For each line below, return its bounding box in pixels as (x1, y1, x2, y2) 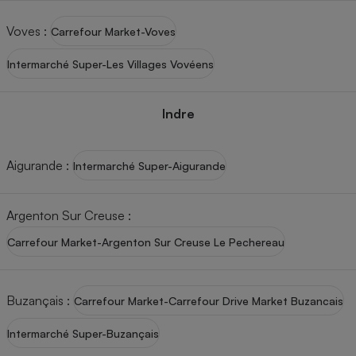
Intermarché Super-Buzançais (7, 326, 159, 340)
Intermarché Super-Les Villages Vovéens (7, 56, 214, 71)
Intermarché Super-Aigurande (73, 158, 226, 172)
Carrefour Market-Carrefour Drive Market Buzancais (74, 293, 343, 308)
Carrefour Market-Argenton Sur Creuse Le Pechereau (7, 234, 284, 249)
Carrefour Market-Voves (51, 24, 176, 38)
